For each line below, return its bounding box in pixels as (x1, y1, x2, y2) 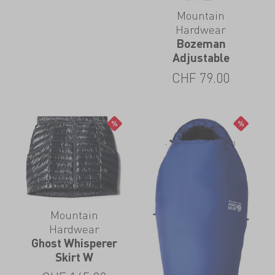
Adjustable (172, 50, 230, 64)
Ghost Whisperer (31, 236, 117, 250)
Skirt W (55, 250, 93, 265)
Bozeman (176, 36, 226, 50)
